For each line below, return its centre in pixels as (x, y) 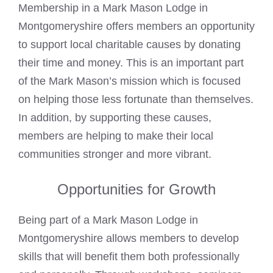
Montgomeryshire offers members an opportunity (136, 26)
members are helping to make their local (116, 136)
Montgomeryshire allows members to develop (129, 238)
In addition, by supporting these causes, (115, 117)
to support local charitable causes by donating (129, 44)
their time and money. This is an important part (131, 62)
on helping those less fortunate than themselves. (136, 99)
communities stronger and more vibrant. (115, 154)
